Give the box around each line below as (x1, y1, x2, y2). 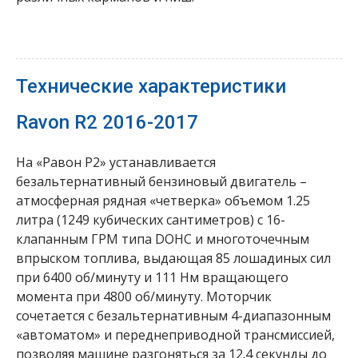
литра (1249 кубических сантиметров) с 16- (16, 211, 285, 229)
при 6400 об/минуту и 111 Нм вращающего (16, 268, 288, 287)
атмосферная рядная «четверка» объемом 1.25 (16, 192, 310, 210)
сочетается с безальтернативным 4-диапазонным (16, 307, 331, 325)
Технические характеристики (16, 75, 286, 98)
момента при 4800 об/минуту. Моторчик (16, 288, 272, 306)
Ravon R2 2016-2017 (16, 111, 198, 134)
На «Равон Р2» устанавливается (16, 153, 216, 172)
